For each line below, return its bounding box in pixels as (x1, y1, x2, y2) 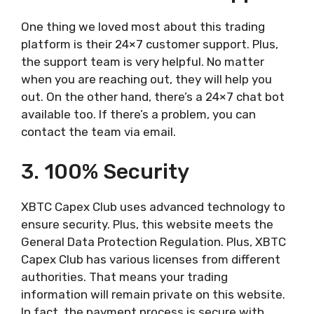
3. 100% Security (21, 158, 189, 184)
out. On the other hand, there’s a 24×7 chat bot (21, 90, 285, 104)
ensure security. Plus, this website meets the (21, 217, 273, 231)
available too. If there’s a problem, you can (21, 107, 256, 122)
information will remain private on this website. (21, 287, 285, 301)
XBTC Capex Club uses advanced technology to (21, 199, 285, 214)
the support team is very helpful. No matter (21, 55, 264, 69)
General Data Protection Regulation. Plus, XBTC (21, 234, 286, 249)
